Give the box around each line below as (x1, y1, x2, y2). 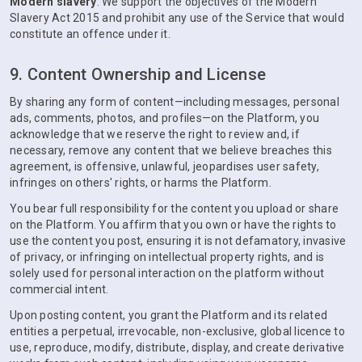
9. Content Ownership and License (10, 65, 266, 84)
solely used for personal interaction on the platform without (10, 267, 324, 280)
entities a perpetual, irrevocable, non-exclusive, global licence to (10, 325, 345, 338)
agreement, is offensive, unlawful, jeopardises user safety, (10, 160, 319, 173)
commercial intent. (10, 283, 109, 296)
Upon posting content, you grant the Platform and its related (10, 309, 327, 322)
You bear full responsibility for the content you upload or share (10, 202, 339, 215)
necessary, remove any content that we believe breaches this (10, 144, 332, 157)
